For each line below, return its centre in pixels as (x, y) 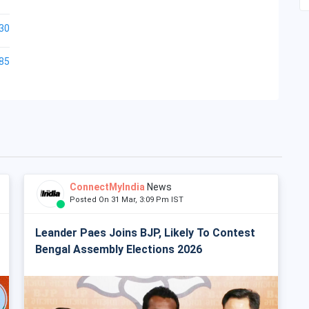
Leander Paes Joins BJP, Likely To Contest (145, 233)
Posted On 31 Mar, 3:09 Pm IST (130, 200)
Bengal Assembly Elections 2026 (119, 249)
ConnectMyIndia (107, 187)
